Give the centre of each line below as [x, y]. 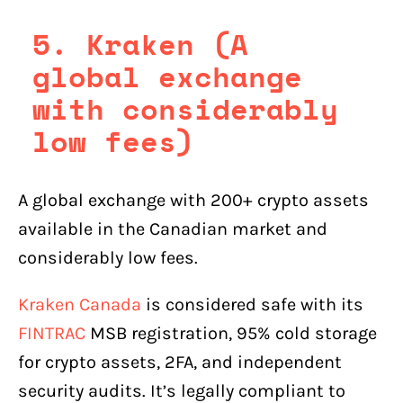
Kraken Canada [80, 304]
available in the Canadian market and [173, 228]
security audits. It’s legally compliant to [182, 390]
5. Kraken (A [140, 44]
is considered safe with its [252, 304]
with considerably [185, 108]
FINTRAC [52, 333]
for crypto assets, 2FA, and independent [180, 362]
